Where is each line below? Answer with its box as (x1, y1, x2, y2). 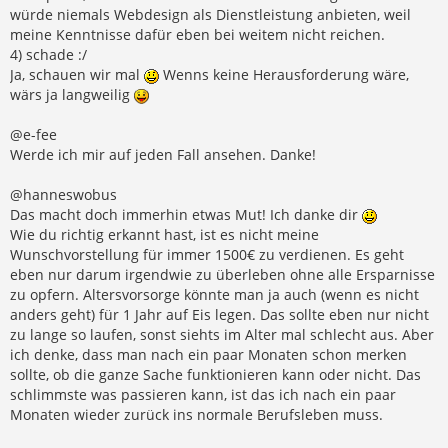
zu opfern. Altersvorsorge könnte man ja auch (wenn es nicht (10, 284, 419, 304)
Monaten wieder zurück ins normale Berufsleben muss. (10, 404, 383, 424)
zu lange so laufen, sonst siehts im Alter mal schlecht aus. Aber (10, 324, 434, 344)
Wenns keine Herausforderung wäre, (159, 64, 409, 84)
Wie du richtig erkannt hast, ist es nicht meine (10, 224, 319, 244)
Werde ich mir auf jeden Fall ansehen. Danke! (10, 144, 316, 164)
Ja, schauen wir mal (10, 64, 144, 84)
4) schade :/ (10, 44, 87, 64)
